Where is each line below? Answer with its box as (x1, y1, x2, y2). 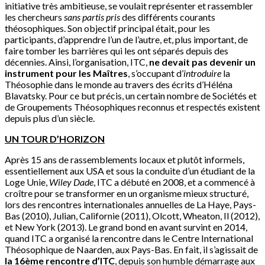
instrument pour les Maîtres (5, 67, 128, 79)
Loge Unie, (5, 176, 49, 188)
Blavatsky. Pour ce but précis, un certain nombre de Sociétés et (5, 90, 257, 102)
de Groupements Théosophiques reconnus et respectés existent (5, 101, 260, 113)
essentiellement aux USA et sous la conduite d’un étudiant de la (5, 165, 255, 177)
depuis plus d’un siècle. (5, 112, 95, 124)
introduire (183, 67, 221, 79)
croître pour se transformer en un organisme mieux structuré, (5, 188, 248, 199)
